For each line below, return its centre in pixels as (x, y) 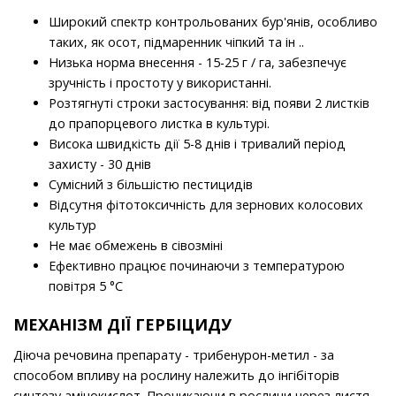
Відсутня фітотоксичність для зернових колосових (206, 205)
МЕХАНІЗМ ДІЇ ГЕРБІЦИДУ (122, 325)
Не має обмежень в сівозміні (136, 246)
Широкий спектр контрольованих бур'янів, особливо (213, 22)
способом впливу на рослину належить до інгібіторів (176, 376)
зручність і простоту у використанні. (160, 83)
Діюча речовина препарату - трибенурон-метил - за (174, 355)
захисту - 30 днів (100, 164)
